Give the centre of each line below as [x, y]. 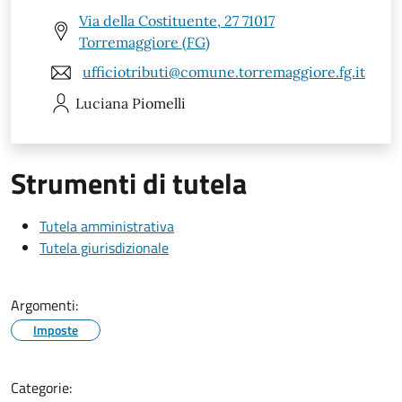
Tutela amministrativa [107, 226]
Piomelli [159, 103]
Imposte [56, 329]
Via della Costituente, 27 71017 [177, 20]
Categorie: [41, 387]
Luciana [102, 103]
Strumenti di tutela [129, 183]
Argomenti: [44, 305]
